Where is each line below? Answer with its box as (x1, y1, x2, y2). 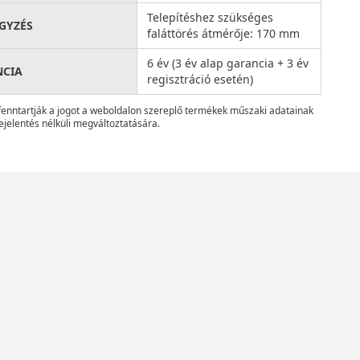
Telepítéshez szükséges (147, 10, 274, 25)
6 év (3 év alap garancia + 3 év (147, 55, 309, 71)
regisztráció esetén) (147, 72, 254, 87)
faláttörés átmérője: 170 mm (147, 26, 301, 41)
